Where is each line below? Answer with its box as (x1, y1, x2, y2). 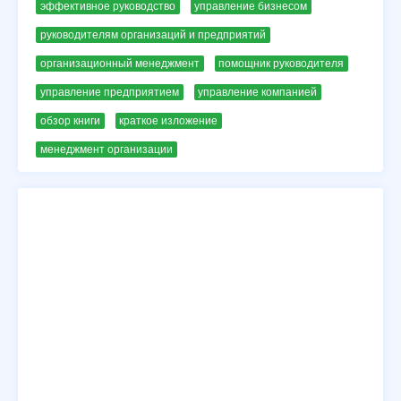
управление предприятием (39, 85, 179, 99)
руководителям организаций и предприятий (39, 28, 266, 42)
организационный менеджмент (39, 56, 200, 71)
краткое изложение (119, 114, 218, 128)
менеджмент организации (39, 142, 173, 157)
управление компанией (198, 85, 318, 99)
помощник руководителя (218, 56, 345, 71)
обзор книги (39, 114, 100, 128)
